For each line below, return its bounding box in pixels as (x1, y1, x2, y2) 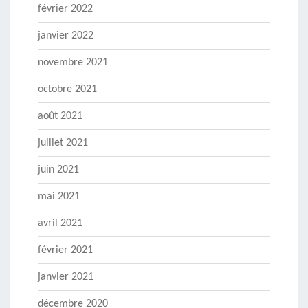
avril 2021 (38, 218, 82, 230)
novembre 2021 (38, 57, 108, 69)
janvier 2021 (38, 272, 93, 283)
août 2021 (38, 111, 82, 122)
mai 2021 (38, 191, 80, 203)
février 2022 (38, 3, 93, 15)
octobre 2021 (38, 84, 97, 96)
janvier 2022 (38, 30, 93, 42)
